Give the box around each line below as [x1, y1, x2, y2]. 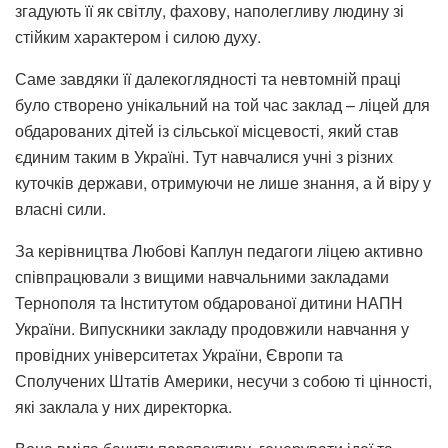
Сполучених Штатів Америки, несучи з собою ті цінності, [15, 369, 432, 393]
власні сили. [15, 197, 106, 221]
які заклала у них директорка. [15, 395, 232, 419]
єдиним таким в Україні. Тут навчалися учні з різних [15, 145, 393, 169]
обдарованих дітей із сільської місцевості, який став [15, 119, 399, 143]
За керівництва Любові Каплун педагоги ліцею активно [15, 239, 423, 263]
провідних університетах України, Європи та [15, 343, 343, 367]
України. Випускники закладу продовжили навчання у [15, 317, 409, 341]
